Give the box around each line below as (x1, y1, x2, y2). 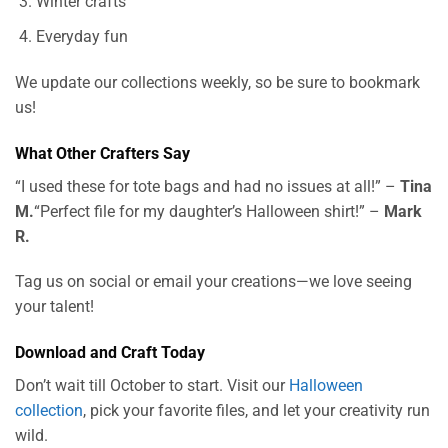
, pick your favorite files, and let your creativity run (83, 401, 430, 421)
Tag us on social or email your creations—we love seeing (15, 272, 412, 292)
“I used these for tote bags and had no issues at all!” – (15, 176, 400, 196)
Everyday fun (35, 27, 128, 47)
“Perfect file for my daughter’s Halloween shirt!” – (34, 201, 384, 221)
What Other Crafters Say (15, 143, 190, 163)
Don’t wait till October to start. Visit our (15, 376, 289, 396)
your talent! (15, 297, 94, 317)
